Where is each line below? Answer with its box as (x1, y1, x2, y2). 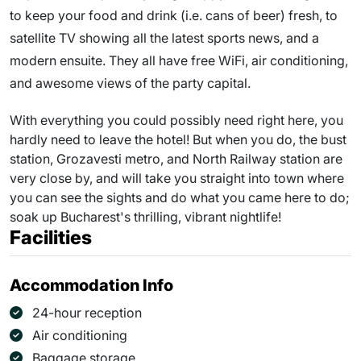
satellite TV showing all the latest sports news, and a (10, 30, 319, 46)
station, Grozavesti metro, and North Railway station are (10, 151, 342, 167)
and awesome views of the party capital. (10, 75, 251, 91)
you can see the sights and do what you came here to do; (10, 189, 350, 205)
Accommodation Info (10, 276, 173, 295)
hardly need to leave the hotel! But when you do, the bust (10, 131, 346, 147)
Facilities (10, 226, 92, 249)
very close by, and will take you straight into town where (10, 170, 344, 186)
